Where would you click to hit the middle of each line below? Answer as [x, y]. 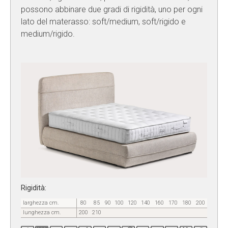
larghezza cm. [41, 203]
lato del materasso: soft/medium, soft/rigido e [103, 22]
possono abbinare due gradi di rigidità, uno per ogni [112, 10]
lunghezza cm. [42, 212]
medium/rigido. [49, 34]
